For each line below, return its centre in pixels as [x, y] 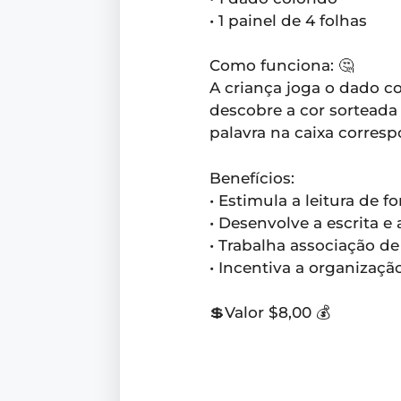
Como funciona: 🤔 [282, 66]
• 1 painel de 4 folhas [289, 20]
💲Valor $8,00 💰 [270, 313]
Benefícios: [252, 178]
